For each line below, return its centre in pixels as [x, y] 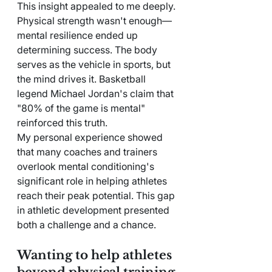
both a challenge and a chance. [87, 224]
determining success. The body [88, 49]
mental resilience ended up [79, 35]
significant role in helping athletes [93, 181]
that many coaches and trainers [88, 151]
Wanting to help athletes [96, 255]
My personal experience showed [91, 137]
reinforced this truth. [62, 122]
